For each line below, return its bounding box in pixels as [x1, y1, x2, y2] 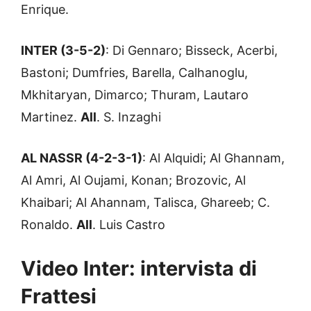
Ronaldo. [21, 217, 76, 233]
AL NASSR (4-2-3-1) [21, 151, 142, 166]
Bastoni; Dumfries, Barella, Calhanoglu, [21, 65, 248, 81]
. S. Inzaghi [96, 110, 161, 125]
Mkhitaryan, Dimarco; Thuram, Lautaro [21, 87, 249, 103]
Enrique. [21, 2, 69, 17]
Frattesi [21, 284, 96, 309]
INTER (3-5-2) [21, 43, 106, 58]
